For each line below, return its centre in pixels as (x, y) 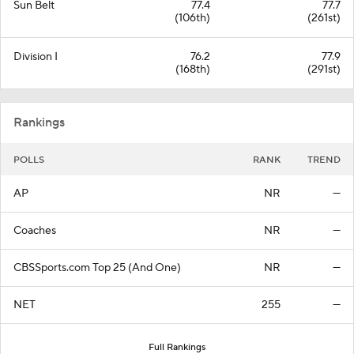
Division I (36, 56)
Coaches (35, 230)
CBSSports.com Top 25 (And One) (97, 267)
